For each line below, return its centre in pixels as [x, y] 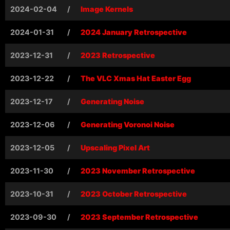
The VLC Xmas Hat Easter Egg [136, 78]
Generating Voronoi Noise [128, 124]
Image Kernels [107, 9]
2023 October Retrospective [134, 194]
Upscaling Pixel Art [115, 147]
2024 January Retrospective [134, 32]
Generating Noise [112, 101]
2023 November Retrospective [138, 170]
